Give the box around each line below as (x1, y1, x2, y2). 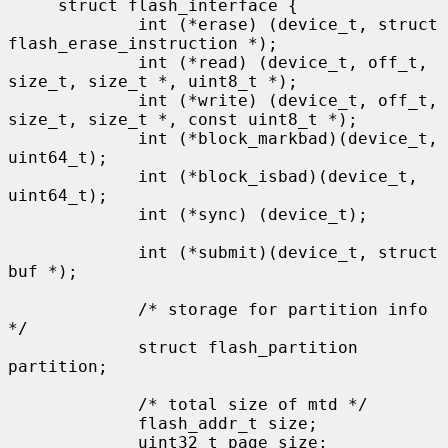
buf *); (8, 261, 78, 281)
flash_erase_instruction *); (8, 33, 278, 53)
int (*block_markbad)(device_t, (8, 128, 138, 148)
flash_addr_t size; (8, 413, 138, 433)
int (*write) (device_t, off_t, (8, 90, 138, 110)
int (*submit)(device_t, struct (8, 242, 138, 262)
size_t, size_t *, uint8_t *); (8, 71, 298, 91)
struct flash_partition (8, 337, 138, 357)
